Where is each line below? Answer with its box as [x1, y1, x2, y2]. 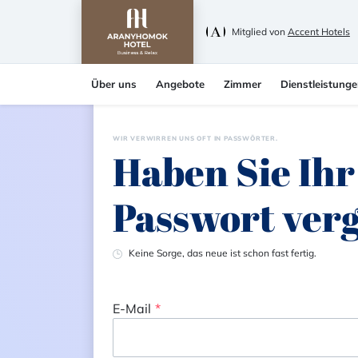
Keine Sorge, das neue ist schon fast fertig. [129, 247, 316, 259]
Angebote [156, 78, 205, 90]
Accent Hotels [287, 25, 350, 38]
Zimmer [224, 78, 261, 90]
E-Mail [113, 300, 151, 316]
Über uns [91, 78, 137, 90]
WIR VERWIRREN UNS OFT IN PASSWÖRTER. [113, 134, 278, 142]
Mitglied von [231, 25, 288, 38]
